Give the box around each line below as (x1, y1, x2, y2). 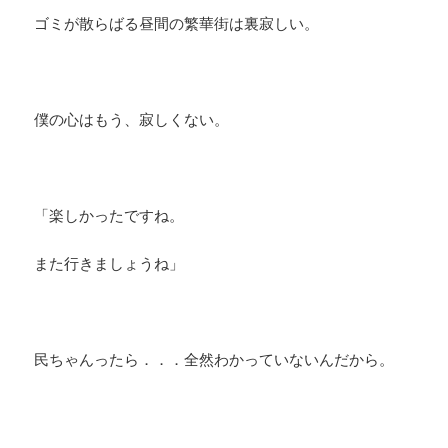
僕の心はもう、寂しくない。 (34, 109, 230, 130)
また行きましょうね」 (34, 253, 185, 274)
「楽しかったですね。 (34, 205, 185, 226)
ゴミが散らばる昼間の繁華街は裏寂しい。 (34, 13, 320, 34)
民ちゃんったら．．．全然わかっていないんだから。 (34, 349, 395, 370)
